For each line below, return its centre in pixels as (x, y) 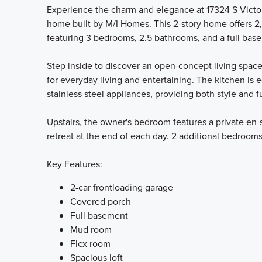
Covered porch (101, 201)
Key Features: (75, 164)
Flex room (90, 244)
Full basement (99, 216)
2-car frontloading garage (122, 187)
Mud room (91, 230)
